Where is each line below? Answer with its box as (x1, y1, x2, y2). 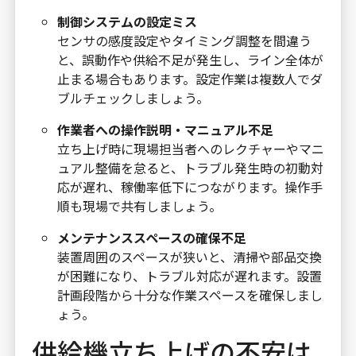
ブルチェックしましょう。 (56, 88, 209, 108)
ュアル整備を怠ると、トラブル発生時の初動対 (56, 158, 323, 178)
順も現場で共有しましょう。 (56, 196, 222, 216)
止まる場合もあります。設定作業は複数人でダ (56, 69, 323, 89)
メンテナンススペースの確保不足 (56, 228, 246, 248)
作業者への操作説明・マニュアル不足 (56, 120, 273, 140)
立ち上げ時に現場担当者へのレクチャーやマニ (56, 139, 324, 159)
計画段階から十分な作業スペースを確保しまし (56, 285, 323, 305)
